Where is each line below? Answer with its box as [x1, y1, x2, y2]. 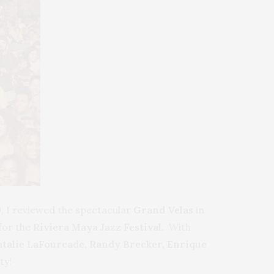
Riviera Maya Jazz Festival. [33, 220, 164, 233]
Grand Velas [133, 203, 193, 216]
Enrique [167, 237, 207, 250]
